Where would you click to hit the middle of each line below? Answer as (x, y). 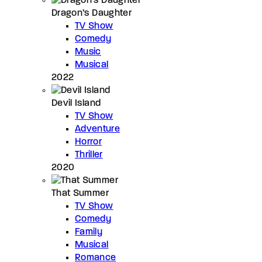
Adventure (98, 129)
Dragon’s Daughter (92, 13)
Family (89, 232)
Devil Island (76, 103)
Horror (89, 142)
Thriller (89, 155)
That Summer (80, 193)
